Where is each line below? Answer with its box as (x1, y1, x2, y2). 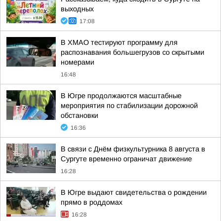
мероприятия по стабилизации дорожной (61, 102, 198, 110)
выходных (61, 5, 94, 13)
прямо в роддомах (61, 198, 122, 206)
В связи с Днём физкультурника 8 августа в (61, 145, 205, 153)
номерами (61, 58, 94, 66)
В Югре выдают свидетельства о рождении (61, 188, 207, 196)
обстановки (61, 111, 98, 119)
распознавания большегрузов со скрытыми (61, 48, 204, 56)
